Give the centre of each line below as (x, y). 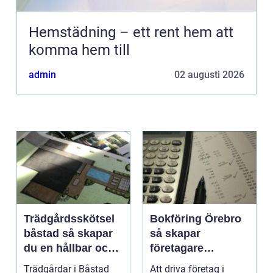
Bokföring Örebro (196, 219)
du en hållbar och (69, 248)
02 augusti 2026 (209, 75)
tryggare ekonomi (196, 263)
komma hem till (79, 50)
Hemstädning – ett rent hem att (131, 33)
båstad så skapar (43, 234)
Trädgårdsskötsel (69, 219)
